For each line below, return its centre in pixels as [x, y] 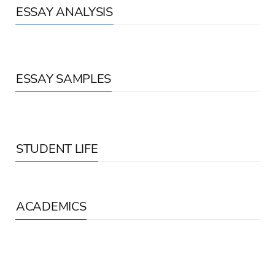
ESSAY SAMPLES [64, 79]
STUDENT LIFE [57, 149]
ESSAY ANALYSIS [64, 12]
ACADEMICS [51, 206]
